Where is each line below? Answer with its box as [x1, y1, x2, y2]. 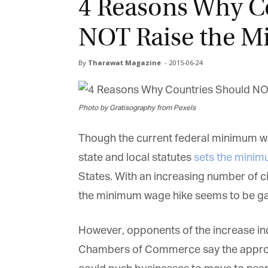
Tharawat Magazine [87, 57, 161, 67]
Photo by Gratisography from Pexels [78, 103, 196, 112]
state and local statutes [78, 151, 194, 164]
